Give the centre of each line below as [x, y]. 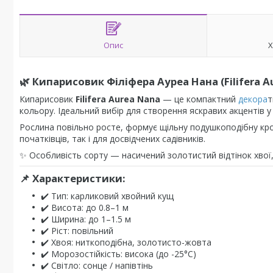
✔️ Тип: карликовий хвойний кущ [107, 196]
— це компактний [199, 99]
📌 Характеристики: [73, 178]
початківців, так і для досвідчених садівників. [112, 139]
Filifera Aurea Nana [118, 99]
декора [253, 99]
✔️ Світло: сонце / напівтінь [97, 265]
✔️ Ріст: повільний [77, 231]
